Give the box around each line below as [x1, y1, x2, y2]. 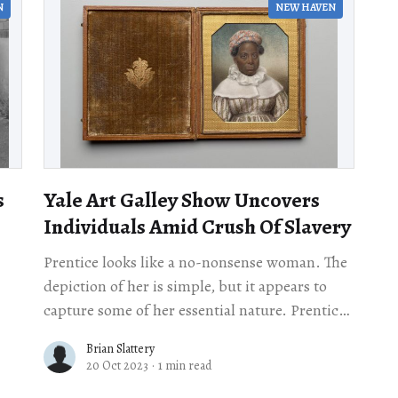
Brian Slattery [85, 340, 155, 358]
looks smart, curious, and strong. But [43, 323, 290, 346]
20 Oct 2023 [85, 357, 148, 375]
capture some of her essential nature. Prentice [43, 299, 346, 322]
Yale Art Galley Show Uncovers [43, 186, 320, 215]
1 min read [157, 357, 211, 375]
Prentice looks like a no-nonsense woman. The [43, 251, 347, 274]
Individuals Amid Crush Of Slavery [43, 212, 351, 242]
